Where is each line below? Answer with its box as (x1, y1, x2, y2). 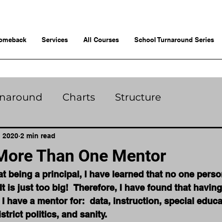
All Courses (83, 35, 119, 44)
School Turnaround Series (134, 35, 214, 44)
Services (42, 35, 68, 44)
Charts (62, 91, 95, 103)
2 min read (20, 132, 55, 140)
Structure (115, 91, 161, 103)
